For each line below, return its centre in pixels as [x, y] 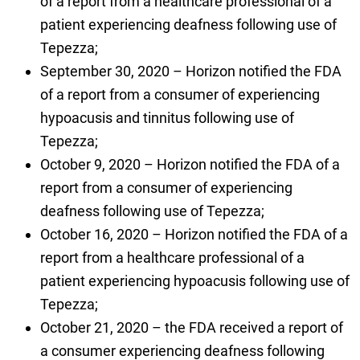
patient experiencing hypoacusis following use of [194, 281]
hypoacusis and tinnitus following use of [167, 118]
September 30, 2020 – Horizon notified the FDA [190, 72]
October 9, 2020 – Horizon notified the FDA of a [190, 165]
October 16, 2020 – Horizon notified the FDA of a [194, 235]
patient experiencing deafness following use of [188, 25]
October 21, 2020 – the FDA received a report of [191, 328]
